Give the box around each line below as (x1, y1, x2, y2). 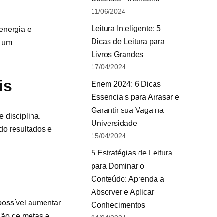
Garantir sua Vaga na (91, 106, 164, 114)
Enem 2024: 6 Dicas (91, 80, 161, 88)
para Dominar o (91, 162, 144, 170)
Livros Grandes (91, 50, 143, 59)
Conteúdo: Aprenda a (91, 175, 164, 183)
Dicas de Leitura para (91, 37, 165, 46)
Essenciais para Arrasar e (91, 93, 179, 101)
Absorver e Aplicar (91, 188, 154, 196)
